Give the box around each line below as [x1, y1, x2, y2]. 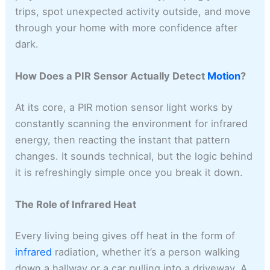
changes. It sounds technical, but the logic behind [15, 149, 253, 162]
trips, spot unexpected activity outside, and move [15, 5, 251, 17]
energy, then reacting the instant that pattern [15, 133, 231, 146]
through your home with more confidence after [15, 21, 238, 34]
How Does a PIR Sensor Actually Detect [15, 70, 208, 83]
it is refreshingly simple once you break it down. [15, 166, 243, 178]
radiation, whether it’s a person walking [52, 245, 240, 258]
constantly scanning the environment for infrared [15, 117, 248, 130]
